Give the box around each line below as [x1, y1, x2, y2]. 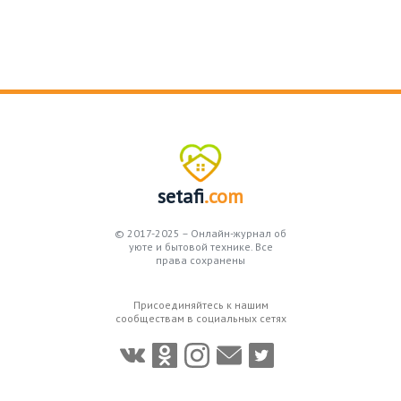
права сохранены [156, 252, 245, 267]
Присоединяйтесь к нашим [132, 297, 269, 311]
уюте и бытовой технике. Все [128, 239, 273, 253]
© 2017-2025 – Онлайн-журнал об [115, 226, 286, 240]
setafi [158, 183, 204, 209]
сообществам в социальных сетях [115, 311, 286, 325]
